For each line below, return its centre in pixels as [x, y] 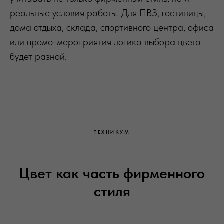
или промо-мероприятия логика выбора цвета [105, 42]
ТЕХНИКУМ [112, 132]
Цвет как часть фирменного [112, 173]
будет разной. [38, 56]
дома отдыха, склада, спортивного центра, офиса [112, 27]
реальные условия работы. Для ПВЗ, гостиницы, [108, 13]
